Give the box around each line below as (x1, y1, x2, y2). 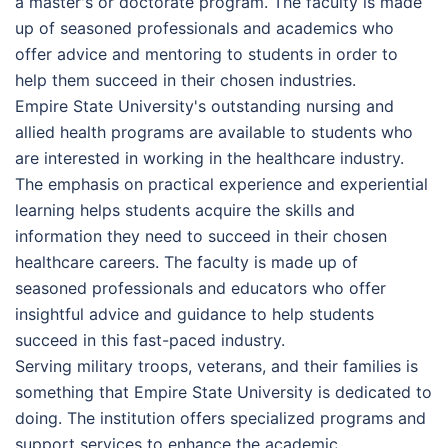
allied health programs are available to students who (15, 121, 413, 142)
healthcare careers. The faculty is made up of (15, 251, 358, 272)
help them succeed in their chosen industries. (15, 69, 356, 90)
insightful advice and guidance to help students (15, 303, 374, 324)
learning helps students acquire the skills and (15, 199, 355, 220)
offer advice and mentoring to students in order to (15, 43, 398, 64)
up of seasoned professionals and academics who (15, 17, 394, 38)
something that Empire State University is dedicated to (15, 381, 432, 402)
